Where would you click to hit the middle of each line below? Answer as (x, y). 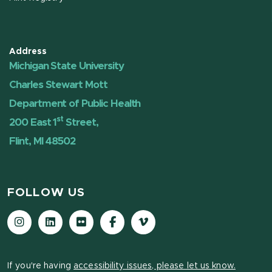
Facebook (138, 218)
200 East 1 (33, 122)
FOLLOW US (46, 192)
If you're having (41, 266)
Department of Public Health (75, 103)
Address (28, 51)
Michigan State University (66, 66)
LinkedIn (72, 218)
